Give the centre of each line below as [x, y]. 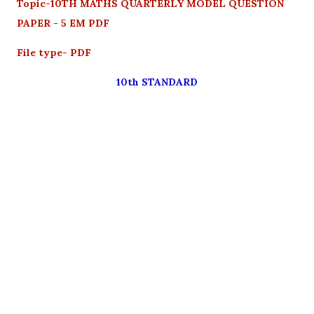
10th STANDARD [157, 82]
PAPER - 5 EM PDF [64, 23]
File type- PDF [54, 52]
